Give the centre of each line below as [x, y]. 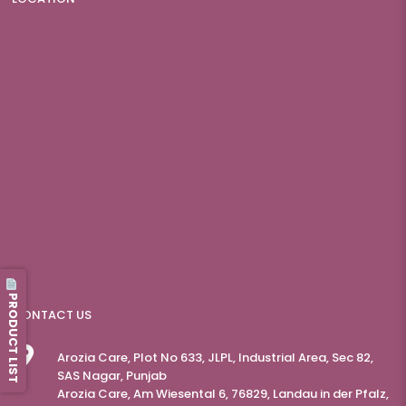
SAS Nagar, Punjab [112, 376]
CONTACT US [52, 315]
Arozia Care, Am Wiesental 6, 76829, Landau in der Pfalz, [223, 394]
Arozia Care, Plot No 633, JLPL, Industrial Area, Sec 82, [215, 358]
